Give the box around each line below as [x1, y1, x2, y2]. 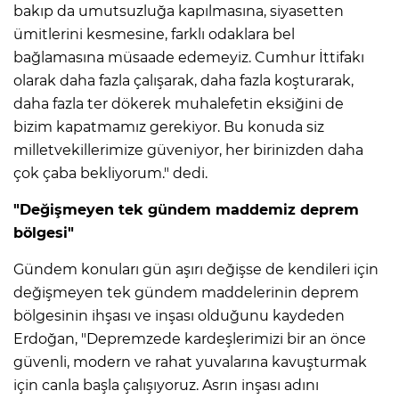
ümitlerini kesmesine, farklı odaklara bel [13, 26, 295, 44]
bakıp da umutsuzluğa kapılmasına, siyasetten [13, 3, 344, 20]
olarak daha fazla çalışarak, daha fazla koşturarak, [13, 72, 354, 90]
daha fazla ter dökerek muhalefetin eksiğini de [13, 95, 344, 113]
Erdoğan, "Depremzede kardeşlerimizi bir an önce [13, 330, 366, 348]
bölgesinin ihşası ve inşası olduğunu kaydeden [13, 307, 345, 325]
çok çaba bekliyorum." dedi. [13, 165, 208, 183]
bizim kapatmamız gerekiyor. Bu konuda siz [13, 118, 324, 136]
